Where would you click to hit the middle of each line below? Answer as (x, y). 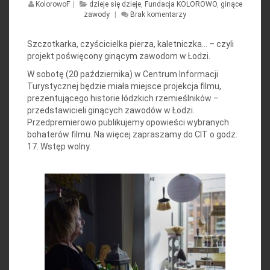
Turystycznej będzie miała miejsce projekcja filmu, (124, 86)
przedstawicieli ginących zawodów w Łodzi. (111, 111)
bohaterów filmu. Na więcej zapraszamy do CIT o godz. (132, 135)
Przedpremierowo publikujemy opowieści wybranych (128, 123)
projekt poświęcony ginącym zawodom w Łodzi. (119, 56)
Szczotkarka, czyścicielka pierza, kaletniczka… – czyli (130, 44)
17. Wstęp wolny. (59, 147)
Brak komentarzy (158, 15)
